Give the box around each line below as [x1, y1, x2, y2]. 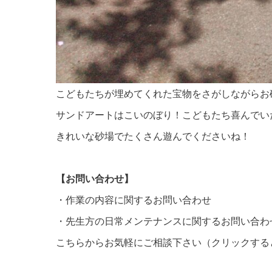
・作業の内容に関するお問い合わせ [56, 194, 211, 206]
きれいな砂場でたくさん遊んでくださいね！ [56, 130, 250, 142]
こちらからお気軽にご [56, 236, 153, 248]
